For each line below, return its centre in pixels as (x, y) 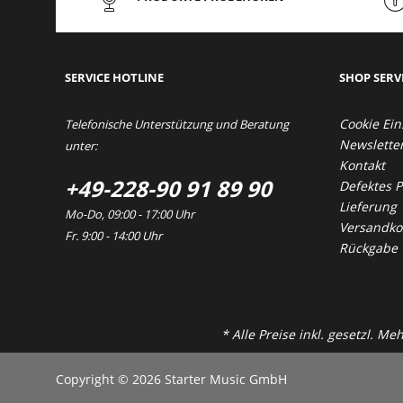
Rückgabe (368, 248)
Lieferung (368, 206)
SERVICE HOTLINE (114, 77)
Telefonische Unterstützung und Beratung (177, 124)
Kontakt (362, 165)
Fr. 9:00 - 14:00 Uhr (113, 236)
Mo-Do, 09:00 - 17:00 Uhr (130, 214)
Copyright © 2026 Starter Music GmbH (171, 379)
